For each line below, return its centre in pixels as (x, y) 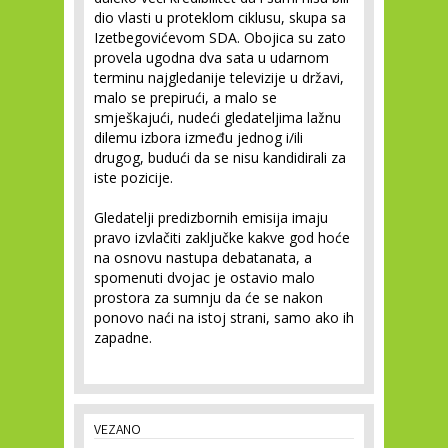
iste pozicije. (133, 178)
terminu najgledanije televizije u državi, (219, 78)
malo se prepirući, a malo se (185, 98)
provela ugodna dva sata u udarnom (211, 58)
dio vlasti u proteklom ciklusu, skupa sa (220, 18)
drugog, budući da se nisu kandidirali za (220, 158)
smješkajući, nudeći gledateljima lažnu (217, 118)
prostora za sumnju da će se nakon (208, 298)
